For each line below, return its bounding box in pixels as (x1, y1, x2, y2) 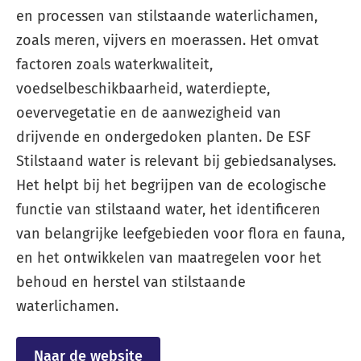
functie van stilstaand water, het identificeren (16, 198, 321, 219)
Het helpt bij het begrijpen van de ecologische (16, 174, 326, 195)
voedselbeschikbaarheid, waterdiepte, (16, 77, 270, 98)
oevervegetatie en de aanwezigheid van (16, 102, 281, 122)
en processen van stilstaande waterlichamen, (16, 5, 317, 26)
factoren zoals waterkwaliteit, (16, 53, 213, 74)
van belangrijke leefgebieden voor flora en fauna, (16, 222, 345, 243)
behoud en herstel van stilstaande (16, 271, 246, 292)
